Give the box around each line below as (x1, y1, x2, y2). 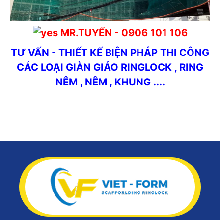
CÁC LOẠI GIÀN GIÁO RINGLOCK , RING (17, 61, 203, 74)
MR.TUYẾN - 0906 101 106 (57, 27, 188, 39)
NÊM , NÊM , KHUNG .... (55, 76, 165, 88)
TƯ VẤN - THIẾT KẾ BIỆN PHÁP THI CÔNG (11, 47, 209, 59)
